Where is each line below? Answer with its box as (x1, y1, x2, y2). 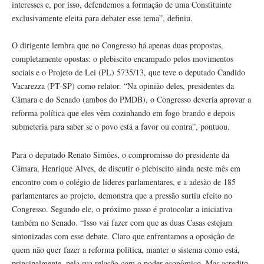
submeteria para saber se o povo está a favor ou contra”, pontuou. (12, 121, 230, 133)
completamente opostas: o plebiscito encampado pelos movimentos (12, 53, 233, 65)
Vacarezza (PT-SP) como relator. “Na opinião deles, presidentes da (12, 80, 234, 92)
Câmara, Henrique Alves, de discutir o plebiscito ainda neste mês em (12, 163, 240, 174)
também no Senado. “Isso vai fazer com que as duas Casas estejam (12, 217, 232, 229)
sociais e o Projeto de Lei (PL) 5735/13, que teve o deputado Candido (12, 67, 245, 78)
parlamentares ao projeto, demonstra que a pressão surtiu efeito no (12, 190, 232, 202)
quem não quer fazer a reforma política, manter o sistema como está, (12, 244, 240, 256)
